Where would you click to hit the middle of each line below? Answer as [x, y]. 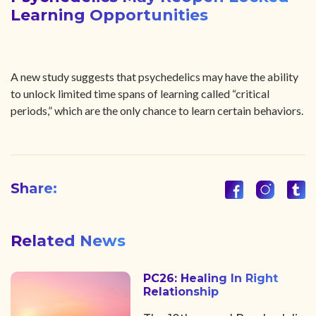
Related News [68, 241]
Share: [34, 188]
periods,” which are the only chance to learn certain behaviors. [157, 110]
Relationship [181, 292]
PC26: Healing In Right [211, 278]
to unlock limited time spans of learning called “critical [140, 93]
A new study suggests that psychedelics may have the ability [154, 77]
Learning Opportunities [109, 15]
